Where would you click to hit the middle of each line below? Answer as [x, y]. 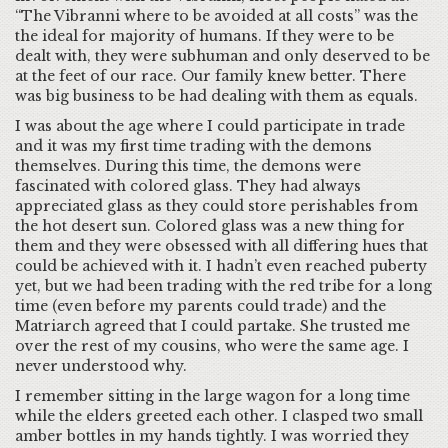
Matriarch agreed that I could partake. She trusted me [212, 326]
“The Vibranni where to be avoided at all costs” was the [216, 16]
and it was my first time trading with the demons [193, 146]
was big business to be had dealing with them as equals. [216, 96]
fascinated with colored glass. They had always [188, 186]
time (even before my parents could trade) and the [200, 306]
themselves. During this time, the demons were [188, 166]
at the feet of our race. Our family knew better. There [210, 76]
